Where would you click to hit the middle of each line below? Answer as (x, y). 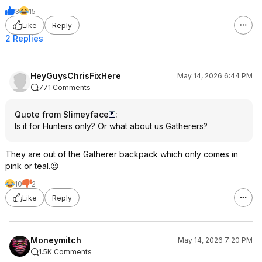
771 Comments (65, 87)
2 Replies (24, 38)
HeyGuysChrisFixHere (76, 76)
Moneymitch (56, 240)
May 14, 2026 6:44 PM (215, 76)
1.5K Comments (65, 252)
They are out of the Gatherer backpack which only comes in (122, 154)
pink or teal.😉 (32, 166)
